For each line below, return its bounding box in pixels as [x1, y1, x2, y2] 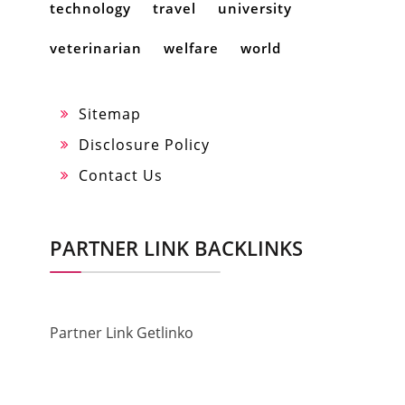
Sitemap [79, 104, 141, 125]
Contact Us [79, 165, 163, 186]
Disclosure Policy [79, 135, 210, 155]
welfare [164, 39, 219, 58]
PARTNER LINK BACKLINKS [50, 234, 303, 262]
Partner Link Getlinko [50, 323, 193, 344]
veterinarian [50, 39, 142, 58]
